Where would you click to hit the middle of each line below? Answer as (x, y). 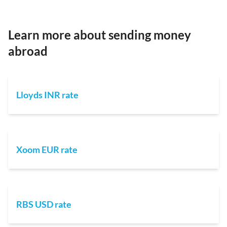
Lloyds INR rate (47, 94)
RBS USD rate (44, 204)
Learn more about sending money (100, 34)
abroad (28, 51)
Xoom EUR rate (47, 149)
